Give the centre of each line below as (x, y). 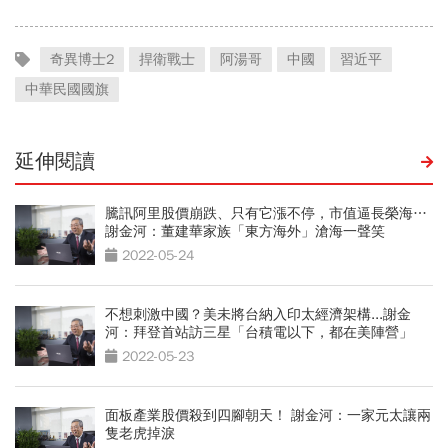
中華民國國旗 (67, 89)
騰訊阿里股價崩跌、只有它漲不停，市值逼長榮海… (266, 213)
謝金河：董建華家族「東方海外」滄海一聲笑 (245, 231)
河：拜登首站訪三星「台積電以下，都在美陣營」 (259, 332)
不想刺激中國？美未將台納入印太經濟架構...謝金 (258, 314)
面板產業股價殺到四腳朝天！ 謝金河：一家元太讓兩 (268, 415)
